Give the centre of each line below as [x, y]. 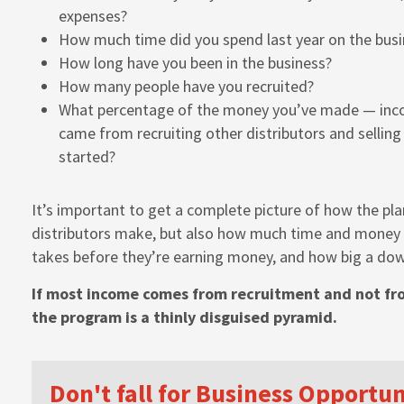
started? [87, 157]
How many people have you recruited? [186, 87]
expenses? [93, 16]
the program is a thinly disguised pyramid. [184, 317]
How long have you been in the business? [195, 63]
